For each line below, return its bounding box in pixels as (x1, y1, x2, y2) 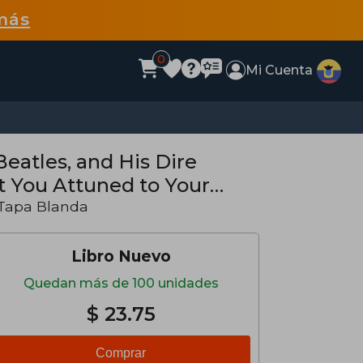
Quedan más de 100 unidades (23, 275, 219, 291)
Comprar (96, 346, 146, 360)
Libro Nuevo (70, 246, 171, 266)
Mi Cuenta (246, 62, 314, 78)
